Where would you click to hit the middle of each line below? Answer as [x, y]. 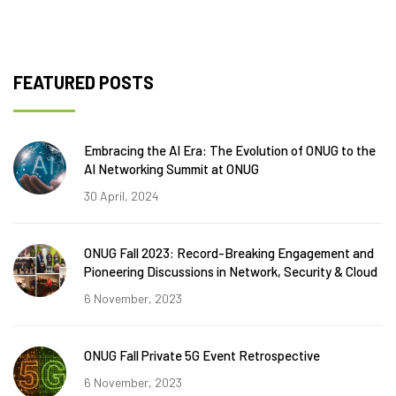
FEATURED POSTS [84, 82]
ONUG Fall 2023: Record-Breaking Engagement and [229, 252]
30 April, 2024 [122, 195]
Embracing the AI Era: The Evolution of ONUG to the [230, 150]
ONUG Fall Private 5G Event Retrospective [202, 355]
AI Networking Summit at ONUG [171, 168]
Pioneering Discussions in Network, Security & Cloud [231, 271]
